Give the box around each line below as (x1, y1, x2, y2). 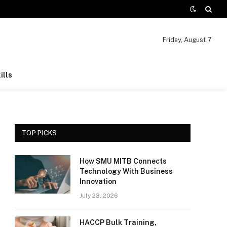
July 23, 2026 (80, 192, 118, 199)
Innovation (80, 177, 117, 185)
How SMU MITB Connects (80, 157, 167, 165)
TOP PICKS (22, 129, 57, 137)
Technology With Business (80, 167, 173, 175)
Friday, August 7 (162, 36, 212, 44)
